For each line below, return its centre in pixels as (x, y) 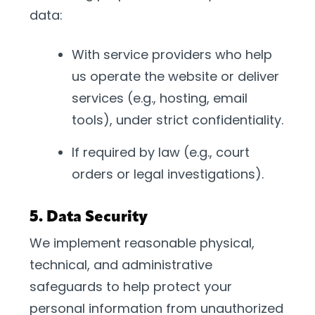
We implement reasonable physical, (142, 243)
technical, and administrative (121, 265)
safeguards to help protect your (131, 287)
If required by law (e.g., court (161, 152)
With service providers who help (172, 54)
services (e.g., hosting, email (160, 98)
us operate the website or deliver (175, 76)
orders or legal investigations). (168, 174)
